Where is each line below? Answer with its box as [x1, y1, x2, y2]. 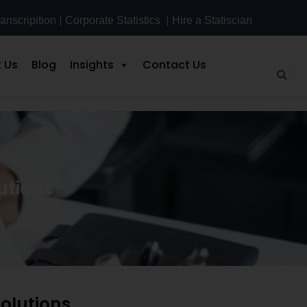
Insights [70, 57, 114, 73]
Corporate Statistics [64, 14, 160, 26]
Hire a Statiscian [171, 14, 252, 26]
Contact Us [143, 57, 207, 73]
